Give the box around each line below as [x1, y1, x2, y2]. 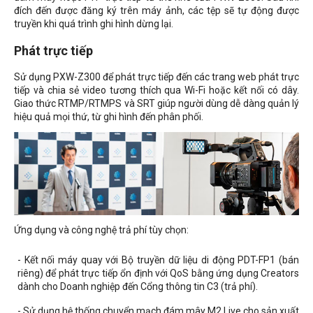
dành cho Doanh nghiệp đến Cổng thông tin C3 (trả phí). [17, 281, 258, 293]
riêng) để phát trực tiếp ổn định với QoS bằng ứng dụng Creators [17, 268, 299, 279]
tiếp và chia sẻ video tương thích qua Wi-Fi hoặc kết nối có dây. [14, 85, 299, 96]
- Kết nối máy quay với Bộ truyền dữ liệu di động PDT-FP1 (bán [17, 254, 299, 266]
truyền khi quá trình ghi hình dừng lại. [14, 18, 173, 30]
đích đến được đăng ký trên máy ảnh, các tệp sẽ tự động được [14, 5, 299, 17]
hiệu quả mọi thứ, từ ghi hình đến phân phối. [14, 111, 203, 123]
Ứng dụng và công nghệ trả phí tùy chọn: [14, 224, 189, 236]
